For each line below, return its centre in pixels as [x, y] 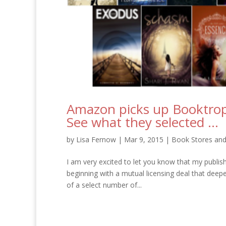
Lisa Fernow [96, 139]
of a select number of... [104, 185]
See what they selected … [143, 122]
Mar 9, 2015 [144, 139]
